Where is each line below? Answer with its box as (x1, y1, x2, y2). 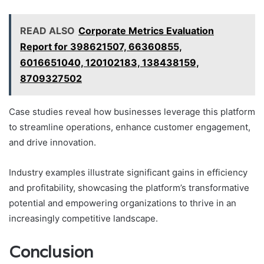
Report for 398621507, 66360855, (20, 40, 182, 52)
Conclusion (9, 241, 93, 262)
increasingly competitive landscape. (9, 212, 158, 224)
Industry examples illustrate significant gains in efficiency (9, 166, 247, 178)
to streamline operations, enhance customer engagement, (9, 121, 250, 133)
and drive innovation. (9, 136, 96, 148)
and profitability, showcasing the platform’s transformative (9, 181, 249, 193)
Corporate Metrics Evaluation (78, 24, 214, 37)
